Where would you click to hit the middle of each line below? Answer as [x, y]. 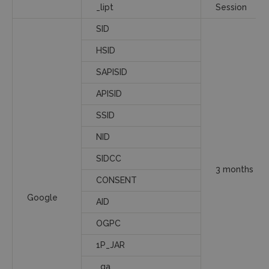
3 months [234, 169]
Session [231, 7]
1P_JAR [110, 245]
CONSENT [116, 180]
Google [42, 198]
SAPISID [112, 72]
